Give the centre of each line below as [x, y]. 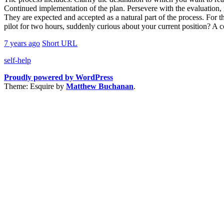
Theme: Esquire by [35, 86]
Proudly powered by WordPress [58, 77]
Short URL [60, 43]
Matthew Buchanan [100, 86]
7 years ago [22, 43]
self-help [17, 60]
